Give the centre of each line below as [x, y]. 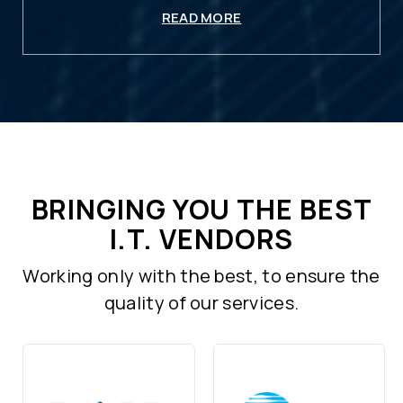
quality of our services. [201, 302]
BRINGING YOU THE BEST [201, 209]
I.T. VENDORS [201, 238]
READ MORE [201, 17]
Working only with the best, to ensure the [201, 275]
